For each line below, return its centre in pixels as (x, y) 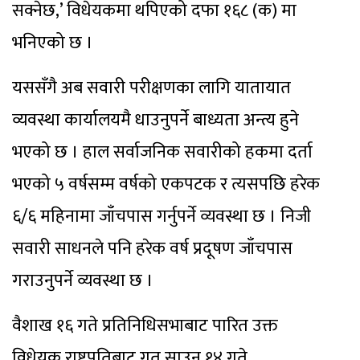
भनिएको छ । (53, 43)
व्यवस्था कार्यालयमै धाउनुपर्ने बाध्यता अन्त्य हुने (155, 120)
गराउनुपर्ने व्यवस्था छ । (83, 280)
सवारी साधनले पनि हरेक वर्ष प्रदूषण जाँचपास (152, 248)
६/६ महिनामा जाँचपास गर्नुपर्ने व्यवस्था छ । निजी (162, 216)
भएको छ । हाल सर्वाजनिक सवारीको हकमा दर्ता (162, 152)
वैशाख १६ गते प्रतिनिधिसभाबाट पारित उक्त (145, 325)
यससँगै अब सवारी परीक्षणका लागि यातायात (151, 88)
